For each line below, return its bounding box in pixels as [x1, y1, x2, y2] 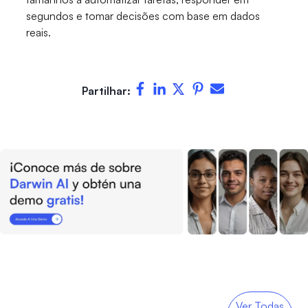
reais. [26, 25, 52, 40]
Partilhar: [81, 84, 131, 98]
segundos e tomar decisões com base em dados [26, 9, 261, 23]
